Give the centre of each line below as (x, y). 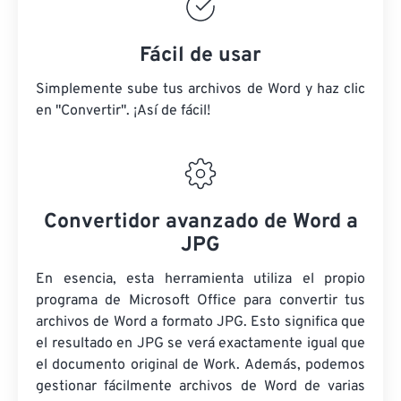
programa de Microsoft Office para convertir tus (200, 301)
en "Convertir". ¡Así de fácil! (123, 111)
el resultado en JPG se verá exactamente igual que (200, 344)
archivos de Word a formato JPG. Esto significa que (200, 323)
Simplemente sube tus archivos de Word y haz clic (200, 90)
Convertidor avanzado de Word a (200, 223)
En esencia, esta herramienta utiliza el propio (200, 280)
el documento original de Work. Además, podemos (200, 366)
